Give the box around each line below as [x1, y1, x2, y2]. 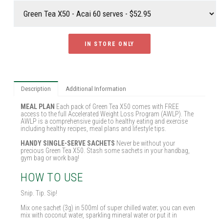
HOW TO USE [21, 170, 84, 184]
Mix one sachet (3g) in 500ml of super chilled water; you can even [21, 204, 196, 212]
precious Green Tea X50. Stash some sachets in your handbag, [21, 146, 190, 154]
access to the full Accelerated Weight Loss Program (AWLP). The [21, 109, 194, 118]
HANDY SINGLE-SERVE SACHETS [21, 139, 117, 147]
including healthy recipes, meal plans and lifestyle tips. [21, 124, 167, 132]
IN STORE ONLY [84, 40, 135, 47]
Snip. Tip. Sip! [21, 189, 58, 197]
